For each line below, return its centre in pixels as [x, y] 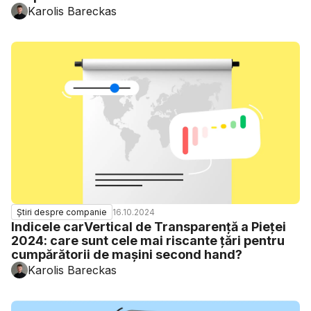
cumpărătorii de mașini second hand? [127, 254]
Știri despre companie [62, 212]
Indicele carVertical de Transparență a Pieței [149, 227]
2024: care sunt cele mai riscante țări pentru [148, 241]
